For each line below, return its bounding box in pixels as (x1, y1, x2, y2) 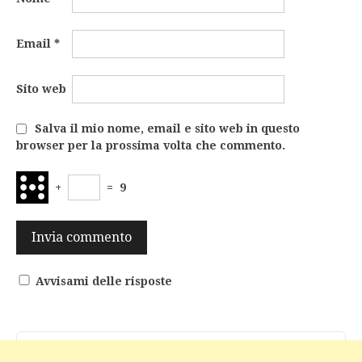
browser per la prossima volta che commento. (16, 139, 285, 153)
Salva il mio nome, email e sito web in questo (35, 122, 300, 136)
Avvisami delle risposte (36, 275, 172, 288)
